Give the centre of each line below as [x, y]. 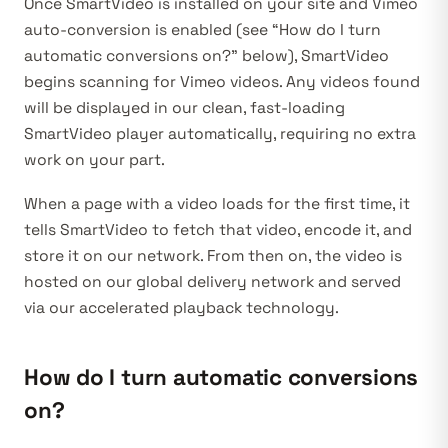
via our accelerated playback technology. [181, 308]
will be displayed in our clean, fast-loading [184, 108]
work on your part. [94, 160]
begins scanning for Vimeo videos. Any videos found [222, 82]
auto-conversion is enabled [128, 30]
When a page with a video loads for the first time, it [217, 204]
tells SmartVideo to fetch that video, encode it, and [218, 230]
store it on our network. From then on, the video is [213, 256]
